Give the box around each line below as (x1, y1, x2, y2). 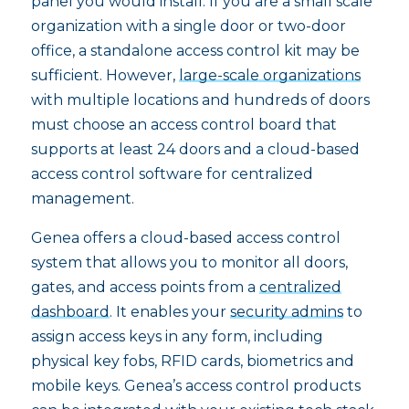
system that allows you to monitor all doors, (30, 253, 348, 271)
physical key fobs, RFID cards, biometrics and (30, 351, 354, 370)
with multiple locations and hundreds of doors (30, 90, 370, 109)
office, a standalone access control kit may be (30, 41, 360, 59)
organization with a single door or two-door (30, 16, 346, 35)
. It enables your (109, 302, 230, 320)
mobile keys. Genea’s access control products (30, 376, 361, 394)
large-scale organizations (178, 66, 361, 84)
